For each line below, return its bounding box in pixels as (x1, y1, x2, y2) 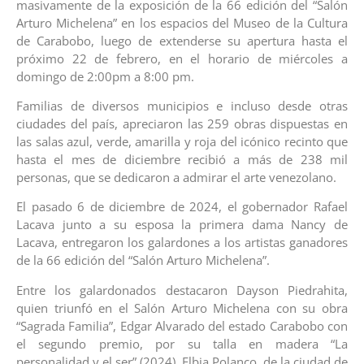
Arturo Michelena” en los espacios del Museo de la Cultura (16, 14, 348, 31)
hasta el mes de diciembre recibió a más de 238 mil (16, 151, 348, 168)
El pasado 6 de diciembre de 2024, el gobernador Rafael (16, 198, 348, 215)
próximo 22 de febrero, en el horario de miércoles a (16, 50, 348, 67)
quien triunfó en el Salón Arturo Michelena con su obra (16, 299, 348, 316)
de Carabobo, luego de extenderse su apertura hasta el (16, 32, 348, 49)
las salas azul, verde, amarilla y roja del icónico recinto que (16, 133, 348, 150)
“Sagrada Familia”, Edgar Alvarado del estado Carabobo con (16, 317, 348, 334)
